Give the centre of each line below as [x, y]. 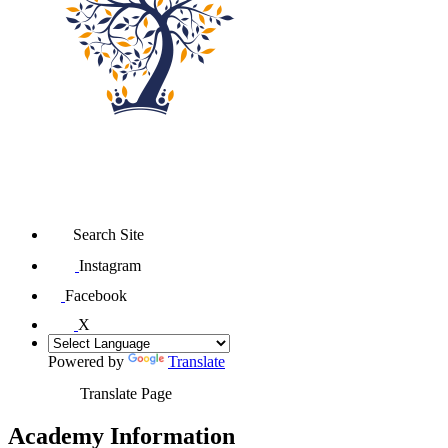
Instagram [110, 265]
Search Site [108, 234]
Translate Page [126, 393]
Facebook [96, 295]
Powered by [88, 361]
